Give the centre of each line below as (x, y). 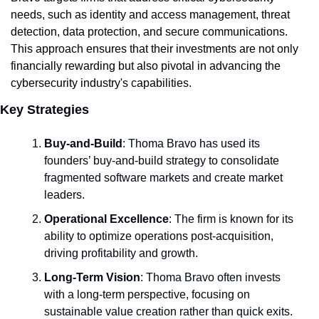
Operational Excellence (106, 219)
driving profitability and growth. (121, 253)
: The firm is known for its (231, 219)
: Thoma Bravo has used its (191, 144)
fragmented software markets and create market (163, 178)
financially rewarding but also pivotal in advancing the (146, 66)
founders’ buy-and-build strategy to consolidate (162, 161)
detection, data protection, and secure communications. (149, 32)
